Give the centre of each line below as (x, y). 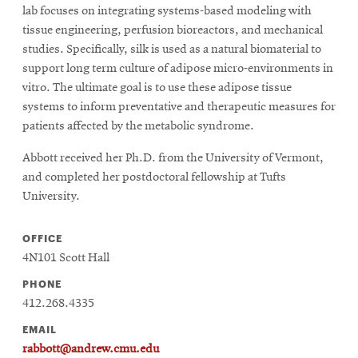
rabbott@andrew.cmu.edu (91, 349)
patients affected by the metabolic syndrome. (138, 126)
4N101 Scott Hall (66, 258)
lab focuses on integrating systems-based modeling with (167, 11)
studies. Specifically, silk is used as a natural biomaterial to (172, 50)
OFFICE (42, 238)
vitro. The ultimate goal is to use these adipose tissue (157, 88)
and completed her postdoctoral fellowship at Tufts (154, 177)
